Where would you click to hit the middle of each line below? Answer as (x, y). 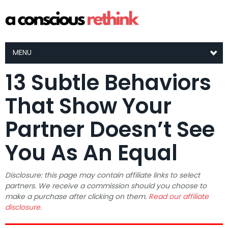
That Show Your (88, 106)
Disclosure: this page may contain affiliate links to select (103, 175)
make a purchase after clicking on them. (77, 196)
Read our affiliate (179, 196)
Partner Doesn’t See (110, 130)
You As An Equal (91, 153)
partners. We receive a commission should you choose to (106, 186)
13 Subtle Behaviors (108, 83)
